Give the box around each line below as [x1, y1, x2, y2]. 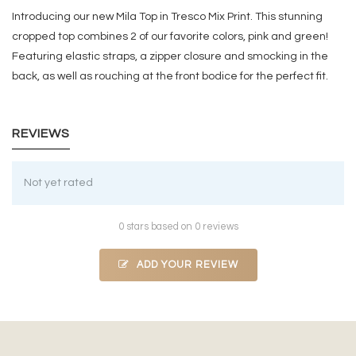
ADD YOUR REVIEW [133, 260, 238, 271]
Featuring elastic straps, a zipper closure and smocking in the [12, 51, 328, 63]
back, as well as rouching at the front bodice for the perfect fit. [12, 71, 328, 83]
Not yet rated [24, 177, 93, 189]
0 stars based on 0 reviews [118, 222, 238, 233]
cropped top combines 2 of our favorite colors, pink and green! [12, 31, 328, 43]
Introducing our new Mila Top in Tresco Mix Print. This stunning [12, 11, 323, 23]
